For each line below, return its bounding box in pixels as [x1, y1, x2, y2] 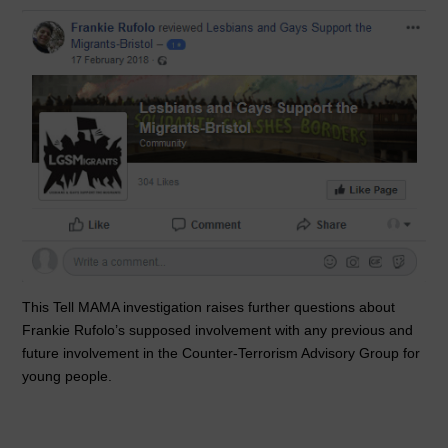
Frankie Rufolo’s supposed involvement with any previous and [22, 321, 414, 338]
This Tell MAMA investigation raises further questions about [22, 298, 396, 315]
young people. [22, 367, 113, 384]
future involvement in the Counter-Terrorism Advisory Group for [22, 344, 421, 361]
